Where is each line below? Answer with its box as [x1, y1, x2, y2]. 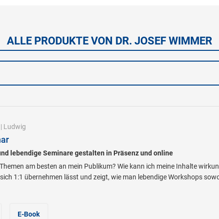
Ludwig [3, 123, 26, 131]
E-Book [17, 210, 40, 218]
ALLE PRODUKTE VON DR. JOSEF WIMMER [7, 35, 212, 47]
